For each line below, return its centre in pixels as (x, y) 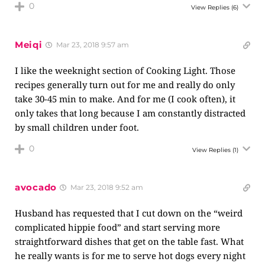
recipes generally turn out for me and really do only (125, 85)
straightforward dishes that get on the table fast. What (129, 241)
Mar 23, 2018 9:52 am (106, 187)
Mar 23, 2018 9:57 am (91, 45)
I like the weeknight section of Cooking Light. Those (125, 70)
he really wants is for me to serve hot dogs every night (130, 256)
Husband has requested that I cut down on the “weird (129, 213)
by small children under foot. (77, 127)
